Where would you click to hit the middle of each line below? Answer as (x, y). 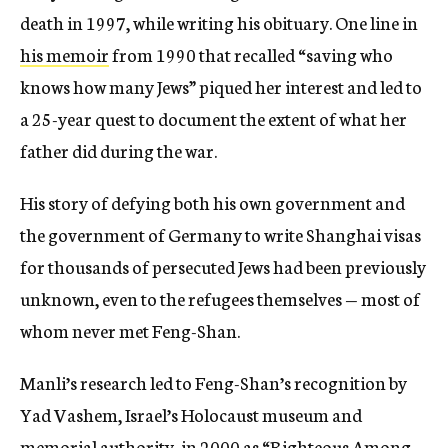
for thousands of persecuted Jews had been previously (223, 266)
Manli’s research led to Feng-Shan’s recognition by (213, 382)
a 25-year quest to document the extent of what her (213, 118)
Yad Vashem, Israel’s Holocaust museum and (191, 414)
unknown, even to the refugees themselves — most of (220, 298)
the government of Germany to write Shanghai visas (220, 234)
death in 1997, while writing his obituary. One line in (219, 22)
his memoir (64, 54)
